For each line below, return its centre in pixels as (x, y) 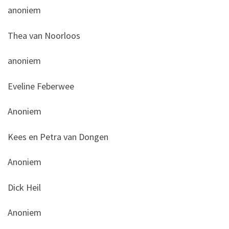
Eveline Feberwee (41, 86)
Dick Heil (24, 187)
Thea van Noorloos (44, 35)
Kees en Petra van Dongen (58, 136)
